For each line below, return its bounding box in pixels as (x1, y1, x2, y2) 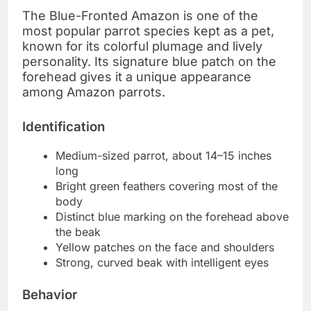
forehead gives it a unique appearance (22, 69, 251, 84)
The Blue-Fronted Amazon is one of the (22, 8, 258, 23)
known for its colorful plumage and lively (22, 38, 262, 53)
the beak (56, 224, 101, 239)
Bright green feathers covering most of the (56, 178, 278, 193)
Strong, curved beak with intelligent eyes (56, 255, 269, 269)
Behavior (22, 286, 77, 303)
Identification (22, 118, 105, 135)
